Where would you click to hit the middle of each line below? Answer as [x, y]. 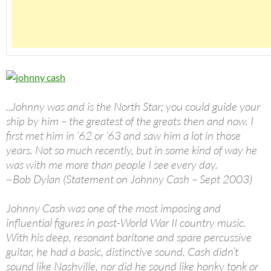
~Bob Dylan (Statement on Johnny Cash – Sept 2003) [129, 179]
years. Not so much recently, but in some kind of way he [132, 150]
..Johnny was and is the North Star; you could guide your [133, 107]
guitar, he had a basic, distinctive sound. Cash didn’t [122, 252]
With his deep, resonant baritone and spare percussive [129, 237]
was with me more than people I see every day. [112, 165]
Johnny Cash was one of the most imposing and [113, 208]
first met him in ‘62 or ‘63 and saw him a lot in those [123, 136]
